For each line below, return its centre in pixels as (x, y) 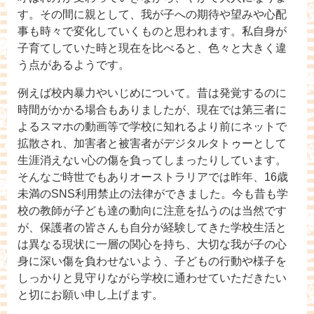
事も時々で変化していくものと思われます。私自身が (152, 31)
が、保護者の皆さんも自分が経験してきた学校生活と (152, 227)
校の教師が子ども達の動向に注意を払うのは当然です (152, 210)
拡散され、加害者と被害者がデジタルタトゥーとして (152, 143)
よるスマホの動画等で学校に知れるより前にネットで (152, 126)
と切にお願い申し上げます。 (90, 294)
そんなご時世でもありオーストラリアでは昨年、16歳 (153, 177)
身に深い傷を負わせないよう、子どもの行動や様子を (152, 261)
